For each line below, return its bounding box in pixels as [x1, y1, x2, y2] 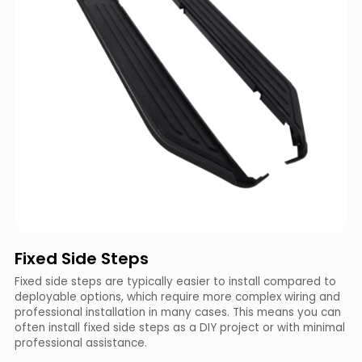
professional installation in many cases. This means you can [15, 304, 341, 320]
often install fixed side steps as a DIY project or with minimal [15, 319, 345, 335]
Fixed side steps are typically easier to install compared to [15, 273, 336, 289]
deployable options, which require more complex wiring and [15, 288, 340, 305]
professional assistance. [15, 335, 147, 351]
